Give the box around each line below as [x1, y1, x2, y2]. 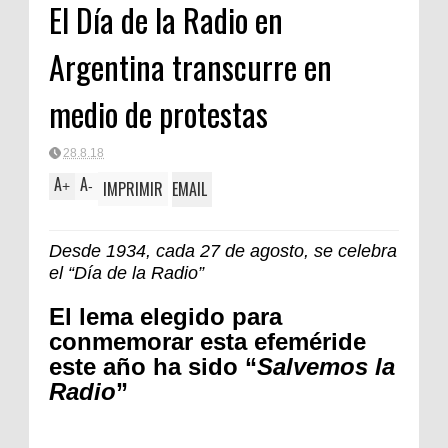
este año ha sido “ [49, 353, 257, 381]
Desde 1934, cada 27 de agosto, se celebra [49, 241, 397, 262]
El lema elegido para [49, 303, 282, 331]
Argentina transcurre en [49, 43, 332, 90]
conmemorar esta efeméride [49, 328, 366, 356]
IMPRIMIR [103, 176, 163, 201]
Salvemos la [257, 353, 395, 381]
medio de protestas [49, 90, 268, 137]
